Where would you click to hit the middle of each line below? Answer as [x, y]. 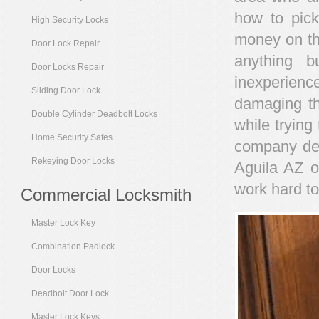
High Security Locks [69, 20]
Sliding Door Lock [66, 90]
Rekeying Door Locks [73, 161]
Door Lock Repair [65, 43]
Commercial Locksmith [106, 195]
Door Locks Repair [67, 67]
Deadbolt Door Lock [70, 293]
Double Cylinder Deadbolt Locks [94, 114]
